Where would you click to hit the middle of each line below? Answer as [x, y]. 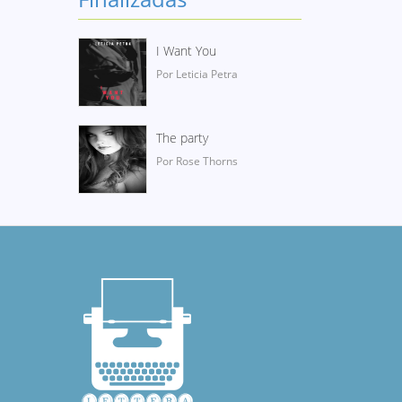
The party [182, 138]
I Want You [186, 51]
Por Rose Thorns [197, 161]
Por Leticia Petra [197, 74]
